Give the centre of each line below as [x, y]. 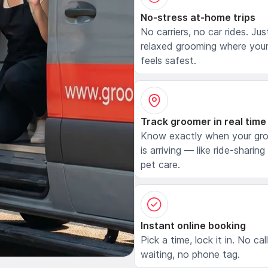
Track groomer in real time [203, 122]
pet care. [160, 165]
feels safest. [168, 61]
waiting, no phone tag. [190, 255]
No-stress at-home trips [198, 18]
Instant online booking [193, 226]
